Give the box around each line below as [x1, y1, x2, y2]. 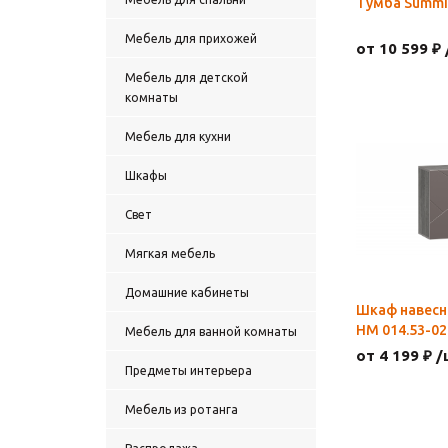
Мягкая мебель [125, 247, 215, 260]
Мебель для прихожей [125, 32, 257, 45]
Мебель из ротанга [125, 403, 238, 416]
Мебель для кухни [125, 130, 231, 143]
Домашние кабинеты [125, 286, 249, 299]
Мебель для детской [125, 71, 248, 84]
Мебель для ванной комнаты [125, 325, 297, 338]
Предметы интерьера [125, 364, 252, 377]
